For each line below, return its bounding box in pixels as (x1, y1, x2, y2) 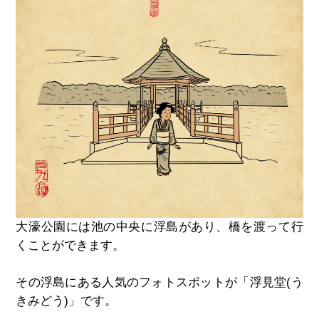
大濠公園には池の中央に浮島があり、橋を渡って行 (16, 219, 303, 234)
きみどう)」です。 (16, 293, 117, 308)
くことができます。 (16, 238, 125, 252)
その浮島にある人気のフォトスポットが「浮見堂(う (16, 275, 303, 289)
